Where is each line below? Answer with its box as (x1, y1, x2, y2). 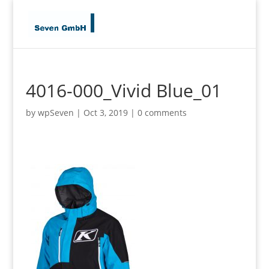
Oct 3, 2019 (83, 107, 128, 118)
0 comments (137, 107, 187, 118)
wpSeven (37, 107, 74, 118)
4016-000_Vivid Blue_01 (25, 78, 222, 103)
